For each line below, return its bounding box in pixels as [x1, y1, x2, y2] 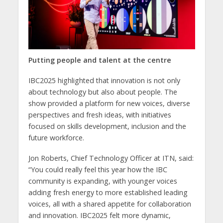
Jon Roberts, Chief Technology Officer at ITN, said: [28, 153, 194, 163]
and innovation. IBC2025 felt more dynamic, [28, 210, 171, 220]
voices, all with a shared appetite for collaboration [28, 199, 191, 209]
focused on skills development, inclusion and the [28, 121, 186, 131]
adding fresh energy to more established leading [28, 187, 188, 197]
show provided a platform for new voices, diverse [28, 98, 190, 108]
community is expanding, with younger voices [28, 176, 177, 186]
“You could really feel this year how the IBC [28, 164, 167, 174]
